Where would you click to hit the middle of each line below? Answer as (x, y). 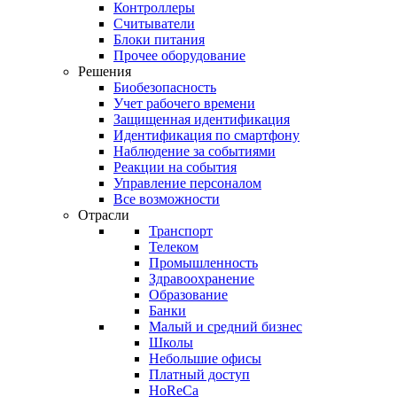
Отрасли (104, 215)
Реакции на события (175, 167)
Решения (105, 71)
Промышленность (203, 263)
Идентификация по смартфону (206, 135)
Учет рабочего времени (184, 103)
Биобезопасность (165, 87)
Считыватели (154, 23)
